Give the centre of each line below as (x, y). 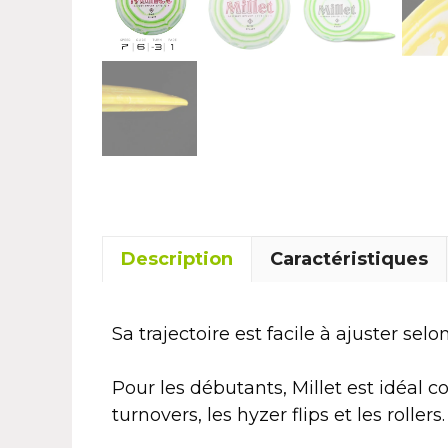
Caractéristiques (349, 258)
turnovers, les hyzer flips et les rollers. (278, 414)
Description (177, 258)
